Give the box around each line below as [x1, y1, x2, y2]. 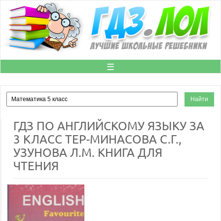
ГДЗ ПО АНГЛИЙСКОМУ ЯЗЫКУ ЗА [13, 118, 204, 133]
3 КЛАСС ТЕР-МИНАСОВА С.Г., [13, 132, 182, 146]
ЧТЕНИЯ [13, 158, 59, 173]
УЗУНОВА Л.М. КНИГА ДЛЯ [13, 145, 162, 159]
